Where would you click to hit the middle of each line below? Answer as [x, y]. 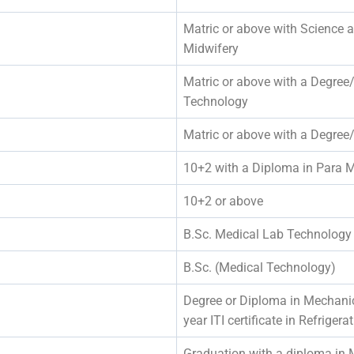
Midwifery [211, 48]
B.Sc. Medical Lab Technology [267, 234]
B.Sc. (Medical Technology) [260, 267]
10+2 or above [223, 201]
